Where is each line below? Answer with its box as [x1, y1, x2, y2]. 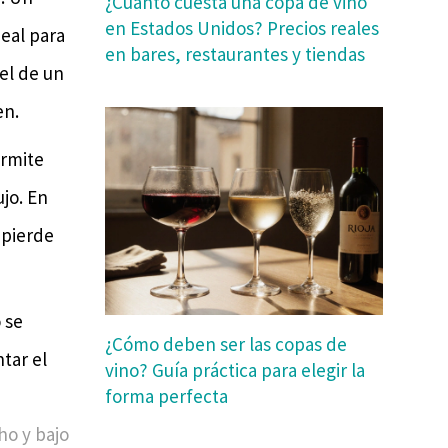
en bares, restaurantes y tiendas [105, 41, 366, 66]
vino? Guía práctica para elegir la [105, 358, 366, 383]
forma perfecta [105, 384, 229, 409]
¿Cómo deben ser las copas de [105, 332, 348, 357]
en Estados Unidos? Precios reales [105, 15, 380, 40]
